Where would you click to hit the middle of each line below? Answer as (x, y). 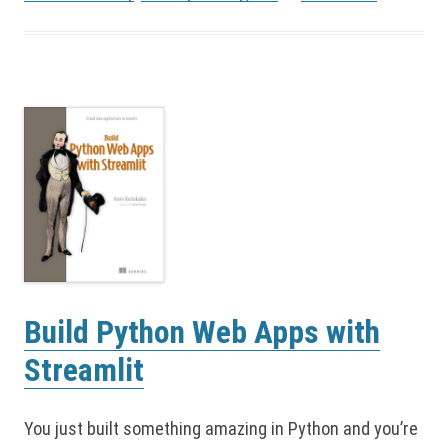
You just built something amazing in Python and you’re (221, 429)
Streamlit (84, 371)
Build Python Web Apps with (202, 333)
